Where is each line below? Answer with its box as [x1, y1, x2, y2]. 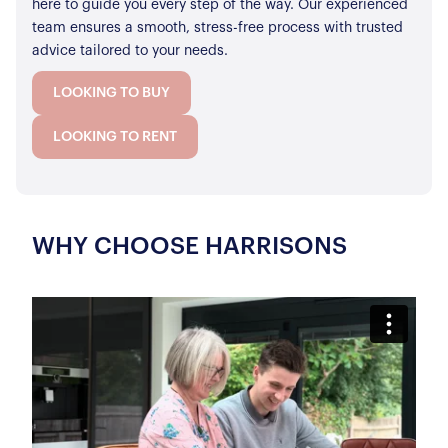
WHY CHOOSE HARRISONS [32, 235, 347, 260]
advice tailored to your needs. [32, 44, 228, 59]
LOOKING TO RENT [53, 130, 177, 145]
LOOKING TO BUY [53, 86, 170, 101]
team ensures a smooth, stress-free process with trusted [32, 21, 403, 36]
